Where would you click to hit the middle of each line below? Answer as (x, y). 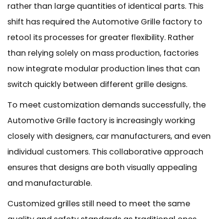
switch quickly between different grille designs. (97, 84)
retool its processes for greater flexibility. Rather (101, 37)
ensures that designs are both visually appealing (102, 167)
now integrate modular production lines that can (104, 69)
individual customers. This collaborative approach (105, 152)
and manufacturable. (50, 183)
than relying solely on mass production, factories (103, 53)
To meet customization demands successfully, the (107, 105)
